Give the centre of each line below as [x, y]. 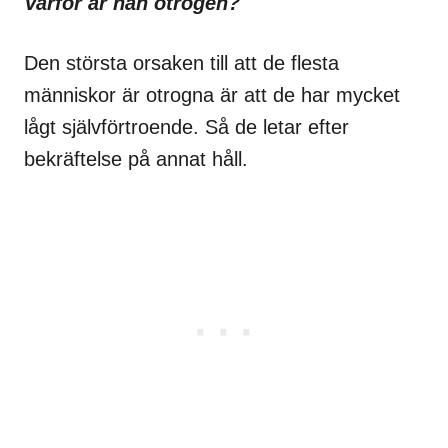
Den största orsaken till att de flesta [181, 62]
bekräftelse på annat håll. [136, 158]
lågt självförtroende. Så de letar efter [186, 126]
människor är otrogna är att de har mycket [212, 94]
